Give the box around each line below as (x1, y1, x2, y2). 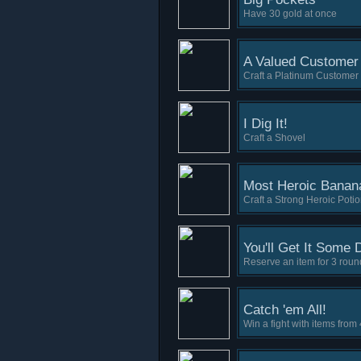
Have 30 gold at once (243, 8, 337, 19)
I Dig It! (243, 116, 288, 131)
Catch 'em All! (243, 302, 326, 317)
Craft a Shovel (243, 132, 305, 143)
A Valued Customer (243, 54, 359, 69)
